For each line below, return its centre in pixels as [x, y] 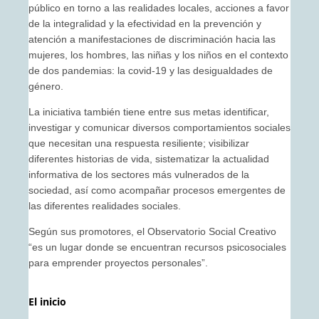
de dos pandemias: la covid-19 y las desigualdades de [151, 71]
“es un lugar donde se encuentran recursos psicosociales [157, 247]
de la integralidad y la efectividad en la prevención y [145, 24]
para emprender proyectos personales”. [118, 263]
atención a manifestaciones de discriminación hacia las [152, 40]
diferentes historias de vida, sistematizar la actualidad [149, 159]
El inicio [47, 302]
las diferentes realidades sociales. [105, 206]
